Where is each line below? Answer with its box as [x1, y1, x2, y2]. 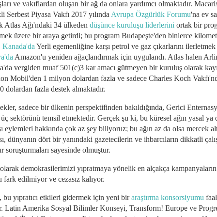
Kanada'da [2, 42, 35, 50]
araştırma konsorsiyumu [131, 193, 204, 201]
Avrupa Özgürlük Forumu [111, 10, 191, 18]
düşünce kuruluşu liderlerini [90, 20, 176, 29]
